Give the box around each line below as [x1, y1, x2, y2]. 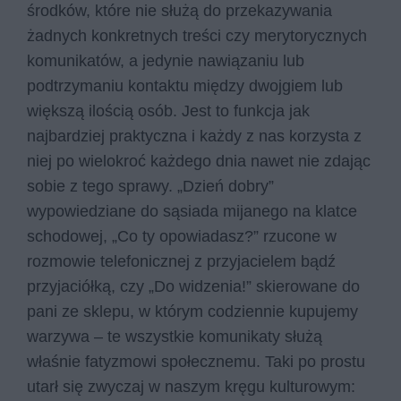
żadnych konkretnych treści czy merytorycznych [27, 26, 367, 45]
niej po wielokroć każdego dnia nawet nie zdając [27, 151, 371, 170]
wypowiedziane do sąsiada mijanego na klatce [27, 201, 357, 220]
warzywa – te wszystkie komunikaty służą [27, 327, 322, 346]
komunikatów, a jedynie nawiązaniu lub [27, 51, 304, 70]
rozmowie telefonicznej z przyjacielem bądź [27, 252, 336, 270]
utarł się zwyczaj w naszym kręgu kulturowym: [27, 377, 355, 396]
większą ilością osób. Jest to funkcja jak [27, 101, 310, 120]
